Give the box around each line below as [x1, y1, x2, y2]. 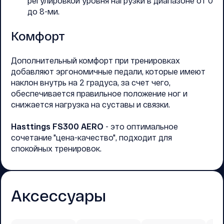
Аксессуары [11, 185, 106, 205]
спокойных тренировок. [11, 143, 101, 153]
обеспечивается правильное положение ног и [11, 88, 187, 98]
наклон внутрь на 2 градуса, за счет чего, [11, 77, 170, 87]
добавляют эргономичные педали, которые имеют [11, 66, 205, 76]
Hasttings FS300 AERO [11, 121, 103, 131]
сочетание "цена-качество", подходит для [11, 132, 172, 142]
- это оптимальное [103, 121, 178, 131]
